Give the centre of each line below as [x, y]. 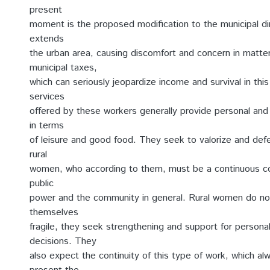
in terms [47, 126]
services [47, 97]
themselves [54, 212]
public [42, 184]
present [46, 10]
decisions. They [63, 241]
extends [47, 39]
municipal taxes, [63, 68]
